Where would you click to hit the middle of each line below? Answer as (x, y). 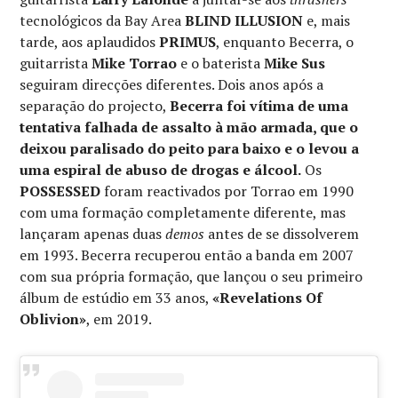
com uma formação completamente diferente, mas (183, 212)
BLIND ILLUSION (244, 20)
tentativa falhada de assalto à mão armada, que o (189, 127)
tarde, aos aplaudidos (90, 41)
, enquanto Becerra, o (285, 41)
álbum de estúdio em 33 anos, (116, 297)
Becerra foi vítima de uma (259, 105)
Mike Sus (295, 63)
